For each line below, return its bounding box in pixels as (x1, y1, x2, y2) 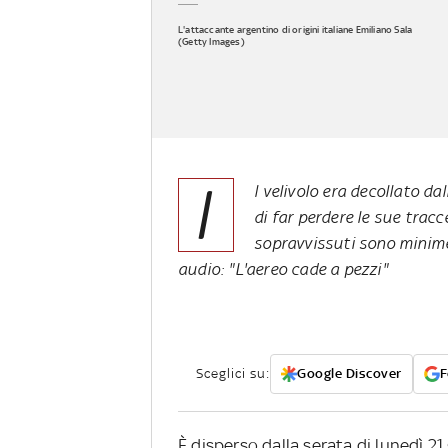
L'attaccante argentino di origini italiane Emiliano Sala (178, 23, 413, 35)
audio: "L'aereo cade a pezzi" (178, 259, 388, 280)
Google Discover (297, 366, 402, 382)
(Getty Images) (178, 35, 245, 47)
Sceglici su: (196, 366, 270, 382)
